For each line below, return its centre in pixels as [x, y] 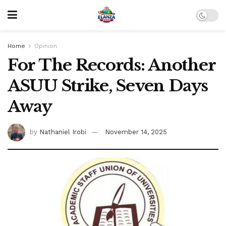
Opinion [46, 46]
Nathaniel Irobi [63, 132]
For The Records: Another [111, 65]
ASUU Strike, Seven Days [108, 86]
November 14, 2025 [136, 132]
